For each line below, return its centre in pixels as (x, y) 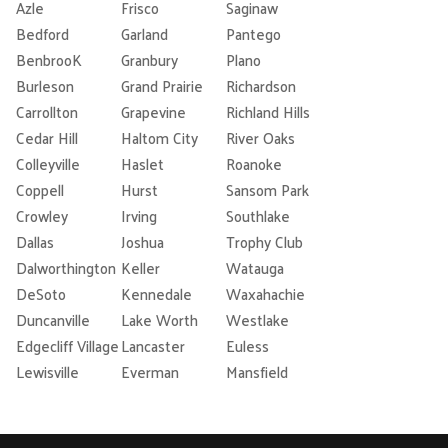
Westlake (257, 319)
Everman (150, 371)
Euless (247, 345)
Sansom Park (267, 189)
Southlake (258, 215)
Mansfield (257, 371)
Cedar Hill (47, 137)
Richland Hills (268, 111)
